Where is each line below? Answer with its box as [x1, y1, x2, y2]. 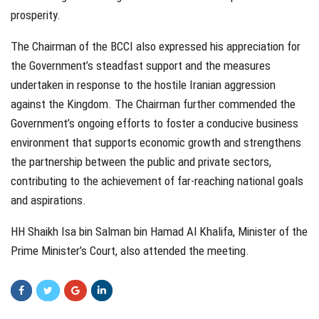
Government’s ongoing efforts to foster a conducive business [11, 115, 298, 130]
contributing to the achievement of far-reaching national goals [11, 173, 303, 188]
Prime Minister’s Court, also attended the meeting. [11, 243, 249, 258]
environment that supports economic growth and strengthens [11, 135, 301, 150]
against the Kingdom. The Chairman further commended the [11, 96, 296, 111]
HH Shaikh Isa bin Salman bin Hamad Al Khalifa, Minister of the [11, 224, 308, 239]
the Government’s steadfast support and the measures [11, 58, 271, 73]
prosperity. [11, 7, 61, 22]
